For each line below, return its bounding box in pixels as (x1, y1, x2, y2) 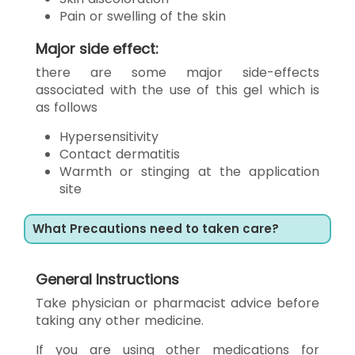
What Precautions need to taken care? (32, 219, 279, 237)
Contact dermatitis (59, 144, 180, 163)
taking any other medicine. (36, 311, 204, 330)
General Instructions (36, 269, 179, 289)
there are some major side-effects (36, 63, 319, 82)
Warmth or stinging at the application (59, 162, 319, 181)
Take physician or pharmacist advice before (36, 293, 319, 312)
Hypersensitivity (59, 127, 158, 146)
